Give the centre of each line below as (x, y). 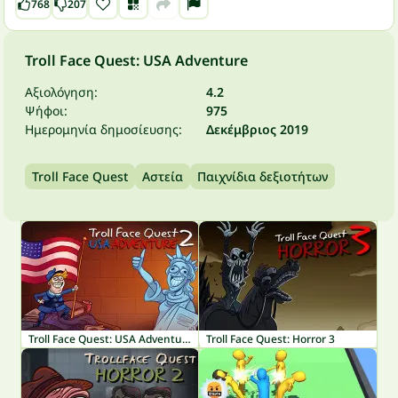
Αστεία (163, 176)
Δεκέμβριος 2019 (257, 129)
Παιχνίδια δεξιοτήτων (263, 176)
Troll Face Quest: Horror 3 (271, 339)
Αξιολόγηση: (61, 92)
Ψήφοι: (46, 111)
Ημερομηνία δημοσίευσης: (103, 129)
